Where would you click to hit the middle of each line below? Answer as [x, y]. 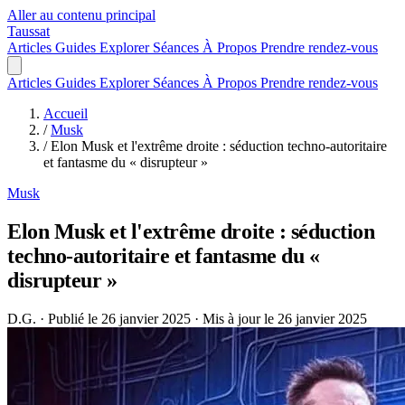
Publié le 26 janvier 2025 [119, 318]
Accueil [66, 113]
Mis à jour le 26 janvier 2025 [285, 318]
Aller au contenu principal [81, 15]
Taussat [28, 31]
